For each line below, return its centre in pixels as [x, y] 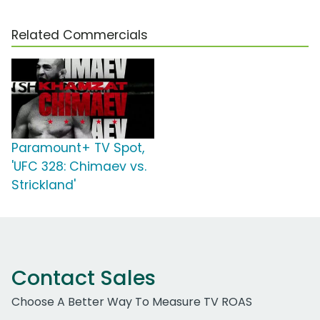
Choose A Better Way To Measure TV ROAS [132, 302]
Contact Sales [84, 278]
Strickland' [44, 185]
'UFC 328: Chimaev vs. [79, 167]
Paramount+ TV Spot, [78, 148]
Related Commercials [80, 35]
